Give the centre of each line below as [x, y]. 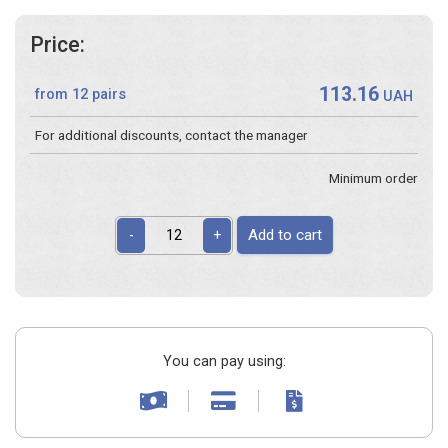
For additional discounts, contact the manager [171, 134]
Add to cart [285, 235]
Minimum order [373, 177]
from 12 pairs [80, 94]
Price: [57, 45]
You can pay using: [224, 361]
